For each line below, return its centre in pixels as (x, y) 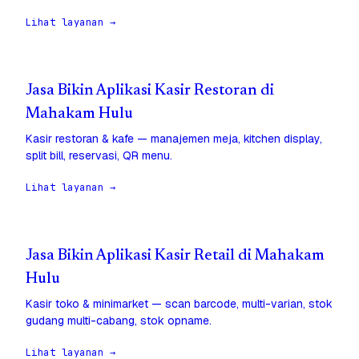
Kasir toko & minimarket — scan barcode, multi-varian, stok (179, 304)
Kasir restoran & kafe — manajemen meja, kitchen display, (174, 139)
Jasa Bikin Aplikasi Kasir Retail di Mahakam (175, 256)
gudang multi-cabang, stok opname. (119, 321)
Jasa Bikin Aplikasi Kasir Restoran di (150, 91)
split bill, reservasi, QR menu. (99, 156)
